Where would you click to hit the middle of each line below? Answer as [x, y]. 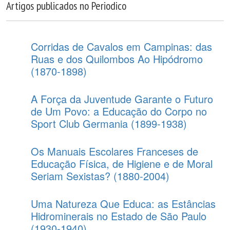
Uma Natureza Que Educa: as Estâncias [123, 204]
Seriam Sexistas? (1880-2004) [100, 176]
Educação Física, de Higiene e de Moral [122, 164]
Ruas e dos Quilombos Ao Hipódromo [117, 59]
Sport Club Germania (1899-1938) [109, 123]
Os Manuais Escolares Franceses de [114, 151]
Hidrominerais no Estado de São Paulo [119, 216]
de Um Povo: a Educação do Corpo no [119, 111]
